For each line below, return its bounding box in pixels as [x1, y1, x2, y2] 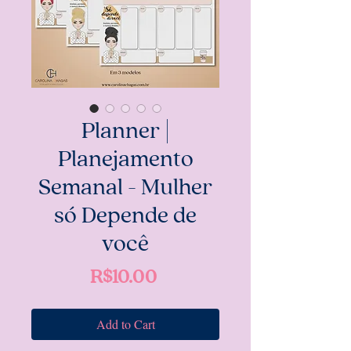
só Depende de [54, 204, 197, 229]
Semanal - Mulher [38, 176, 212, 201]
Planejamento [57, 148, 194, 172]
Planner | [81, 120, 170, 144]
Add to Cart [96, 316, 155, 333]
